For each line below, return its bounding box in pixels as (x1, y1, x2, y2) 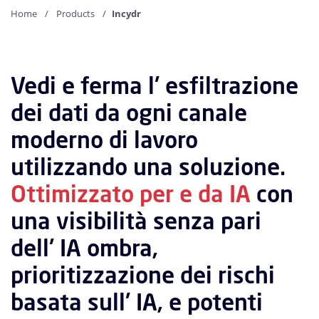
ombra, (87, 233, 158, 263)
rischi (218, 260, 275, 291)
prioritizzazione (11, 260, 174, 291)
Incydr (112, 7, 141, 21)
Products (56, 7, 95, 21)
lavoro (134, 125, 198, 155)
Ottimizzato (11, 179, 134, 209)
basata (11, 287, 82, 318)
